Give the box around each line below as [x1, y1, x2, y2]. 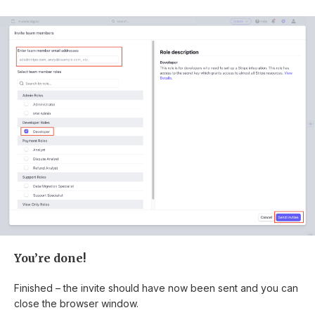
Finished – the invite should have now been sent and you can [14, 282, 298, 295]
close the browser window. [14, 297, 139, 310]
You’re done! [14, 251, 86, 266]
